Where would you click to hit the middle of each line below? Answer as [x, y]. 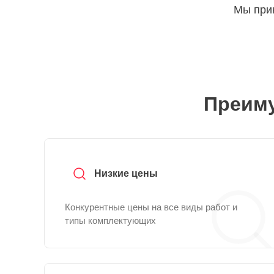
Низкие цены [126, 173]
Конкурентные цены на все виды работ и [151, 207]
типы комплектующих [110, 220]
